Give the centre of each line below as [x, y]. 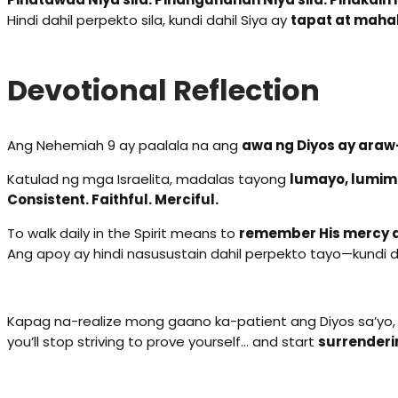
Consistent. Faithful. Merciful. [113, 200]
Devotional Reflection [163, 90]
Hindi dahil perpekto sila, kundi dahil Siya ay [149, 20]
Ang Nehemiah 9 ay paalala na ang [124, 146]
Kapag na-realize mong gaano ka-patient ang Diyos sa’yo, [201, 322]
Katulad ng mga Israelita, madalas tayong [148, 179]
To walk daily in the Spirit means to [123, 234]
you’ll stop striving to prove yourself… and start [163, 342]
